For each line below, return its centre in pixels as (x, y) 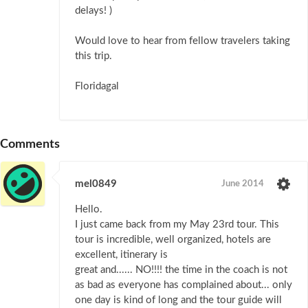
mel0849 (96, 184)
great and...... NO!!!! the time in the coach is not (181, 270)
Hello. (89, 210)
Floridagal (97, 87)
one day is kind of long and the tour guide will (178, 300)
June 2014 (243, 184)
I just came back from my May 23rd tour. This (177, 225)
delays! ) (93, 11)
